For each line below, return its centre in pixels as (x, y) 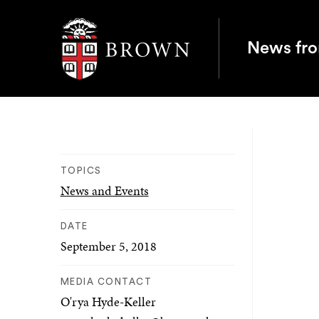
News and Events (104, 190)
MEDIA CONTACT (106, 282)
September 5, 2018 (108, 246)
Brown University (100, 22)
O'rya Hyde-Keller (108, 302)
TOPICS (81, 171)
